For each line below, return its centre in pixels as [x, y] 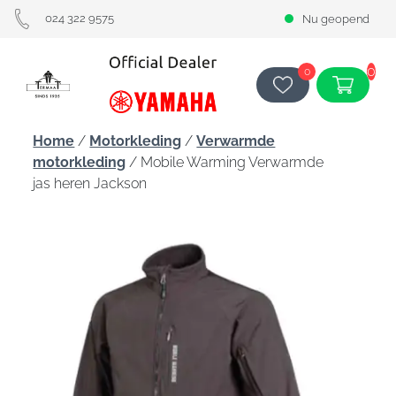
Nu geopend [336, 19]
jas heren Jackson [90, 183]
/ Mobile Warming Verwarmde [225, 162]
